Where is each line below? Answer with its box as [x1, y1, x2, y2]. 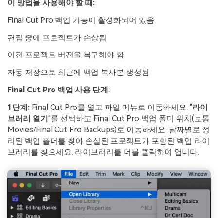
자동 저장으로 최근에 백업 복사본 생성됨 [7, 68, 149, 77]
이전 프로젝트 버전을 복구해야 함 [7, 50, 124, 60]
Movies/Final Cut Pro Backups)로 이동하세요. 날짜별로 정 [7, 125, 210, 134]
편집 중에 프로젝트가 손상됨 [7, 33, 107, 42]
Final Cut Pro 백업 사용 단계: [7, 85, 110, 95]
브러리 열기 [7, 113, 48, 123]
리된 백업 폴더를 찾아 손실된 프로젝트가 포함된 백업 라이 [7, 136, 210, 145]
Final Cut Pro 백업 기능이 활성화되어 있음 [7, 15, 154, 25]
